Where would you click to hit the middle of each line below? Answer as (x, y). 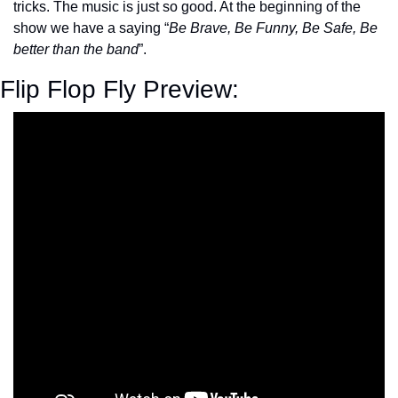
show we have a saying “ (91, 28)
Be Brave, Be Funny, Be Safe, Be (273, 28)
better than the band (76, 49)
